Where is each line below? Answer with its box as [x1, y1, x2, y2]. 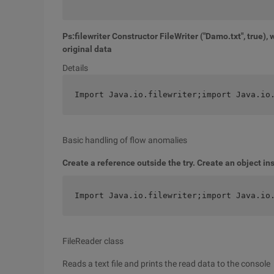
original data [62, 44, 112, 54]
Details [62, 63, 88, 73]
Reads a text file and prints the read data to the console [62, 259, 270, 268]
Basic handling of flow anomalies [62, 135, 187, 145]
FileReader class [62, 236, 124, 246]
